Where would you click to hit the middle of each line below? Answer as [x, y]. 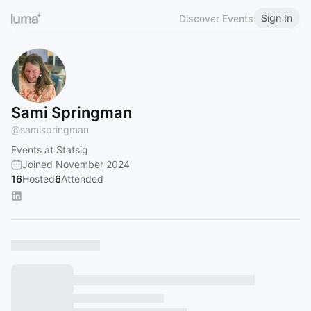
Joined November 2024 [76, 164]
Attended [82, 179]
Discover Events [216, 18]
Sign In [277, 18]
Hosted [39, 179]
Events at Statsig [50, 150]
